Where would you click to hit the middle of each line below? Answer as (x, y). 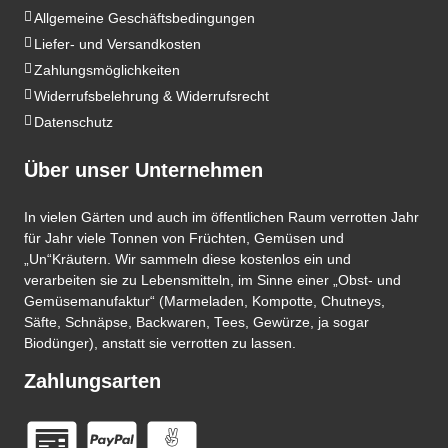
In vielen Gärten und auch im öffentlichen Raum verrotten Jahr (221, 218)
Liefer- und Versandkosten (117, 45)
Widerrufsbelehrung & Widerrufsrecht (151, 97)
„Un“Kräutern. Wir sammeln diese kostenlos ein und (187, 260)
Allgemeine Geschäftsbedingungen (144, 19)
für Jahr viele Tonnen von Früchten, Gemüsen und (184, 239)
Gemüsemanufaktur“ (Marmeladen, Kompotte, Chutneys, (204, 302)
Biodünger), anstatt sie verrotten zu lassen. (160, 344)
